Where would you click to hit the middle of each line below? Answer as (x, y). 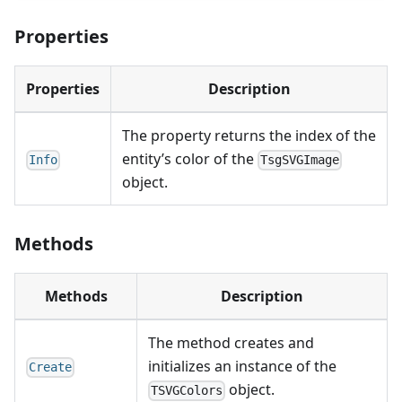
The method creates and (231, 343)
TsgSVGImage (300, 160)
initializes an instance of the (242, 367)
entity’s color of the (190, 159)
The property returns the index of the (249, 136)
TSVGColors (187, 391)
